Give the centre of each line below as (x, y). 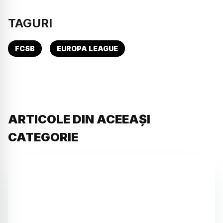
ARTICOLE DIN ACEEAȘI (79, 119)
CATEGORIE (43, 137)
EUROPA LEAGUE (87, 49)
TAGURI (30, 23)
